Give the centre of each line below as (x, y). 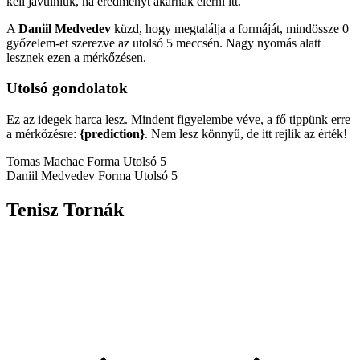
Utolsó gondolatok (67, 88)
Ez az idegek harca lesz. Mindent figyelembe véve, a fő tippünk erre (178, 120)
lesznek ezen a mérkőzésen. (76, 57)
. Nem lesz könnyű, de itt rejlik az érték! (246, 134)
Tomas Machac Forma (63, 162)
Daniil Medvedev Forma (69, 176)
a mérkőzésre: (43, 134)
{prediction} (112, 134)
